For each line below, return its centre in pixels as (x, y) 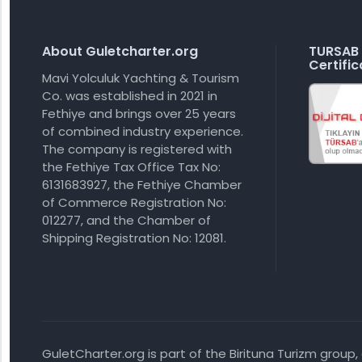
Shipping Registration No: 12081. (134, 238)
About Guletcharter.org (120, 51)
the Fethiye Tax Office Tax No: (131, 167)
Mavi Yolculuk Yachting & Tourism (141, 78)
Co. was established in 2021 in (130, 96)
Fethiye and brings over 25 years (139, 114)
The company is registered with (137, 149)
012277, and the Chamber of (126, 220)
